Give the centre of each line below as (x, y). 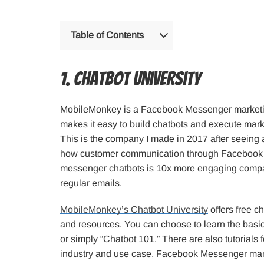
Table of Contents (107, 35)
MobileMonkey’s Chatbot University (134, 209)
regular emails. (91, 183)
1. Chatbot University (130, 79)
